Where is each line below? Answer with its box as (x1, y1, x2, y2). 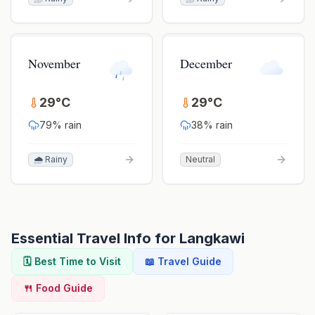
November (28, 55, 80, 72)
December (180, 55, 232, 72)
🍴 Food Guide (23, 282, 93, 294)
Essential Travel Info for (11, 230, 179, 247)
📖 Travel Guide (145, 255, 221, 267)
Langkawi (179, 230, 245, 247)
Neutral (186, 154, 215, 165)
